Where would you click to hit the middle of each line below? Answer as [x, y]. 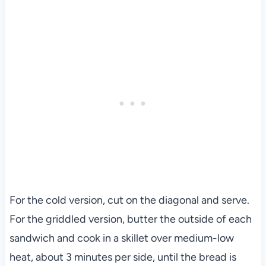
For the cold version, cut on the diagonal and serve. [129, 200]
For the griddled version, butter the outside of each [130, 219]
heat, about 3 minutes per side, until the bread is [123, 257]
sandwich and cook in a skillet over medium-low [121, 238]
